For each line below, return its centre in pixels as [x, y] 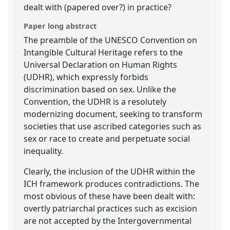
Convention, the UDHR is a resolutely [95, 101]
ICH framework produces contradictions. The [112, 184]
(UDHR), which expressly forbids [86, 77]
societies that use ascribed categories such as [113, 126]
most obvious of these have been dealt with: [110, 196]
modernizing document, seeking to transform [113, 114]
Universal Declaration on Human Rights [101, 64]
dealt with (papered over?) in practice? [98, 7]
